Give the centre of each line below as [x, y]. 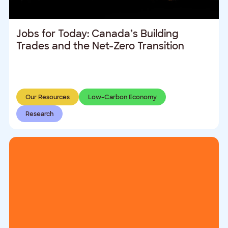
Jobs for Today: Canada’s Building [98, 34]
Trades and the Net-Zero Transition [101, 46]
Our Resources [47, 97]
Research [39, 114]
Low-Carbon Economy [122, 97]
